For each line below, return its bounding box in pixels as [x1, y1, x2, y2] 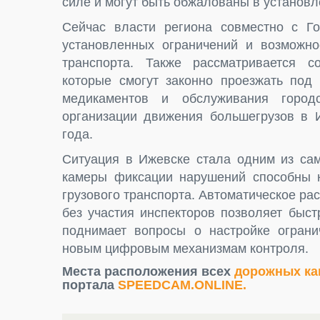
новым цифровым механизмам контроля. [62, 241, 309, 256]
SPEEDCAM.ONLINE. [118, 278, 246, 293]
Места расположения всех [62, 264, 234, 279]
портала [62, 278, 118, 293]
